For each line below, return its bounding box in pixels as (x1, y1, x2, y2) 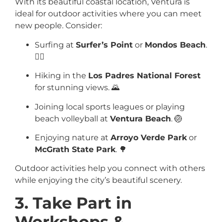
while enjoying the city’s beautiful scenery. (15, 175, 182, 185)
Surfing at (35, 40, 76, 50)
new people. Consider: (15, 21, 102, 31)
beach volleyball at (35, 113, 110, 123)
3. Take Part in (15, 193, 132, 213)
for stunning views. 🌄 (35, 83, 119, 93)
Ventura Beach (110, 113, 171, 123)
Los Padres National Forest (88, 71, 201, 81)
